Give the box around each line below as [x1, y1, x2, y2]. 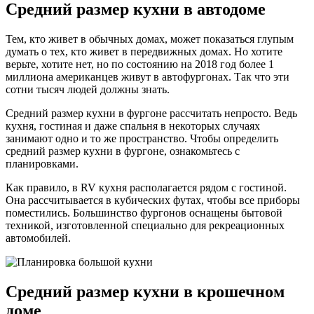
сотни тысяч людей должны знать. [6, 83, 170, 95]
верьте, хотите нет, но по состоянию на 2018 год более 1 [6, 57, 274, 70]
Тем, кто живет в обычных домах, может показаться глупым [6, 32, 294, 45]
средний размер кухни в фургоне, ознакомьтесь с [6, 144, 240, 157]
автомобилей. [6, 231, 71, 244]
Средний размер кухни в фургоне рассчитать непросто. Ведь [6, 107, 297, 119]
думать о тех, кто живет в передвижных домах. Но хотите [6, 45, 282, 57]
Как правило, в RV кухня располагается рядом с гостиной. [6, 181, 287, 193]
